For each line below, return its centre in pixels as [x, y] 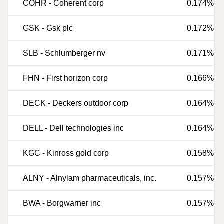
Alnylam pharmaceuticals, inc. [103, 178]
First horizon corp [77, 78]
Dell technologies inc [87, 128]
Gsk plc [60, 28]
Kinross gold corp [78, 153]
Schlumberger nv [75, 53]
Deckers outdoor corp [90, 103]
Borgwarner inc [74, 203]
